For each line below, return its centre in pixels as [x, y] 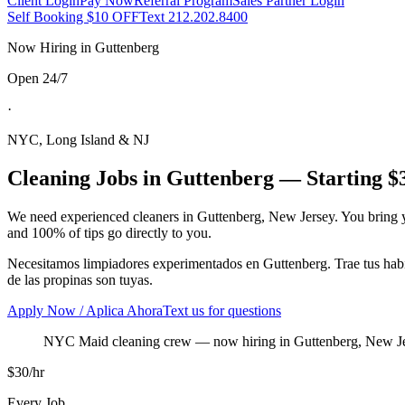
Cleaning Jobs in [87, 178]
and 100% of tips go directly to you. [109, 232]
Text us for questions [222, 310]
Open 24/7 [38, 78]
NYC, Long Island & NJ [78, 140]
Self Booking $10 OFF [73, 17]
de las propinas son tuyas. [80, 279]
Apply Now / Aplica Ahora [85, 310]
